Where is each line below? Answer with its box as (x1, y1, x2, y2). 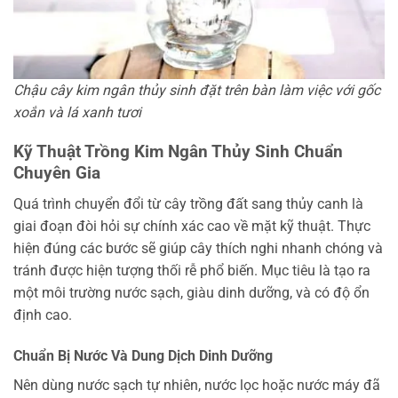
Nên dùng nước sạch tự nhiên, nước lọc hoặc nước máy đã (13, 376, 380, 394)
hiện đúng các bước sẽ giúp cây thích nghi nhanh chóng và (13, 239, 383, 257)
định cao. (13, 306, 72, 323)
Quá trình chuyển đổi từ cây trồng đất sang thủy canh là (13, 195, 363, 212)
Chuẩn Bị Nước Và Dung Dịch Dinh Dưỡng (13, 346, 273, 364)
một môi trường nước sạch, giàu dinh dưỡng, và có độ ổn (13, 283, 370, 301)
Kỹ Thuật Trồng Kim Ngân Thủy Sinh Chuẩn (13, 141, 343, 163)
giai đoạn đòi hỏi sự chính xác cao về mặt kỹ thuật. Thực (13, 217, 370, 235)
